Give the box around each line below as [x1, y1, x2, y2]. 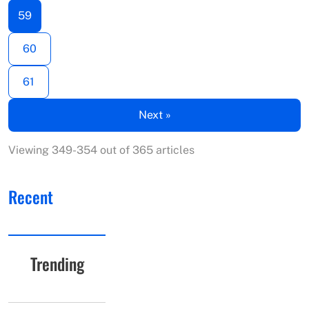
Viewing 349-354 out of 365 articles [8, 143, 195, 157]
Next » [138, 108, 171, 121]
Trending [30, 250, 84, 276]
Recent [8, 183, 53, 209]
